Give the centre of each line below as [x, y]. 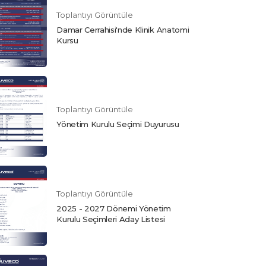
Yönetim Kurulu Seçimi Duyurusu [118, 124]
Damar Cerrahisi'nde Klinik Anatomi [123, 29]
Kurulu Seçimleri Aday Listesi [111, 219]
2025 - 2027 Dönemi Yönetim [114, 208]
